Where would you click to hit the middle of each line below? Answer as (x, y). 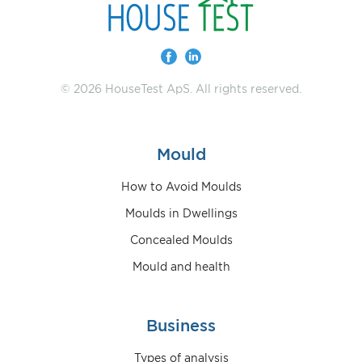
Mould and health (181, 268)
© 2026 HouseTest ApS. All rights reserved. (181, 90)
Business (181, 327)
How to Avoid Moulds (181, 188)
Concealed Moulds (181, 241)
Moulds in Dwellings (181, 215)
